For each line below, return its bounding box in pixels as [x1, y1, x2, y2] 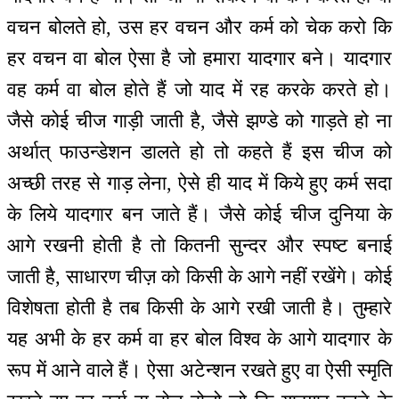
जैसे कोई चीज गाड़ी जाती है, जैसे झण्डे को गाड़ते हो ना [7, 109, 392, 132]
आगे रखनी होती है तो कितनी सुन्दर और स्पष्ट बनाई [7, 233, 392, 256]
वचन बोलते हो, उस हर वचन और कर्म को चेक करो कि [7, 15, 392, 38]
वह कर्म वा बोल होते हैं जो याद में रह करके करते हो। [7, 77, 392, 101]
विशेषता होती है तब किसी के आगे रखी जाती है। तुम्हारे [7, 296, 392, 319]
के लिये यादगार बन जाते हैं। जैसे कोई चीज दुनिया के [7, 202, 392, 225]
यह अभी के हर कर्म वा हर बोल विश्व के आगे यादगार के [7, 327, 392, 350]
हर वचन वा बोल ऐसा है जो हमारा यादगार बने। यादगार [7, 46, 392, 69]
